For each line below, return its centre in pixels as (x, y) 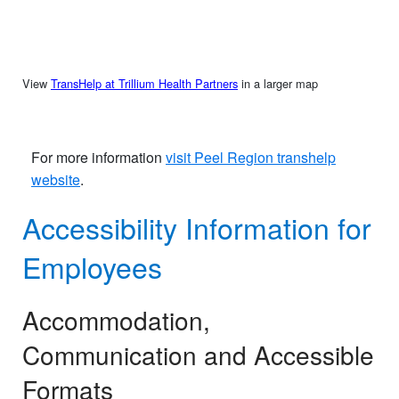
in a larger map (278, 83)
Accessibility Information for (197, 227)
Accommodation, (116, 319)
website (56, 179)
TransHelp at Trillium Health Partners (144, 83)
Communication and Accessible (198, 354)
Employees (92, 266)
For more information (98, 157)
